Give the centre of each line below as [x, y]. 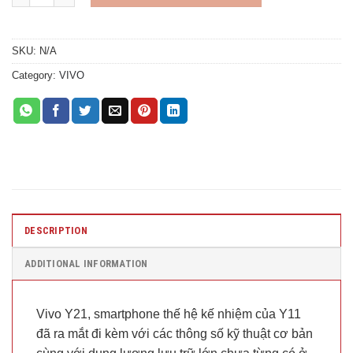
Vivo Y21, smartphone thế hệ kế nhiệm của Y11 [169, 314]
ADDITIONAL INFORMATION [86, 264]
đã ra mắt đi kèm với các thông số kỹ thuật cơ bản [175, 334]
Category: [35, 76]
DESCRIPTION [56, 231]
